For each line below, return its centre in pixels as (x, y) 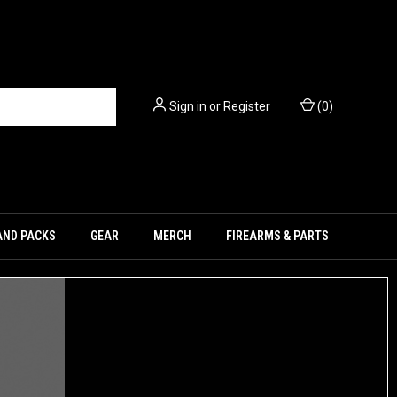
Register (247, 106)
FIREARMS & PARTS (278, 236)
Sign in (188, 106)
